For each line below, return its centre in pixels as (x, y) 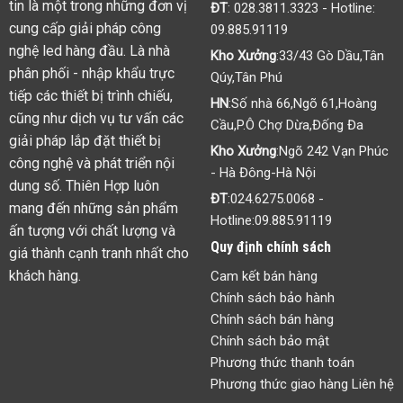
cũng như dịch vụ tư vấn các (96, 119)
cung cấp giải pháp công (85, 29)
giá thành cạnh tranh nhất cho (99, 254)
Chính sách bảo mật (269, 341)
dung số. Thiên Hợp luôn (84, 186)
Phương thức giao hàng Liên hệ (302, 385)
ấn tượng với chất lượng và (92, 231)
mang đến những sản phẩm (93, 209)
